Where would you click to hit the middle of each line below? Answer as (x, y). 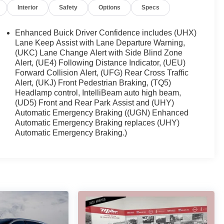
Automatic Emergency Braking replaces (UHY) (97, 122)
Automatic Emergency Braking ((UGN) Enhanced (102, 112)
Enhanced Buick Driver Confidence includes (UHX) (106, 32)
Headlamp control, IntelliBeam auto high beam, (98, 92)
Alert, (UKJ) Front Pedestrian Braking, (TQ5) (93, 82)
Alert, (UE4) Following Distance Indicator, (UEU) (100, 62)
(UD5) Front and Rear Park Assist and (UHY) (95, 102)
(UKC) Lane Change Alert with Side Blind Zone (99, 52)
